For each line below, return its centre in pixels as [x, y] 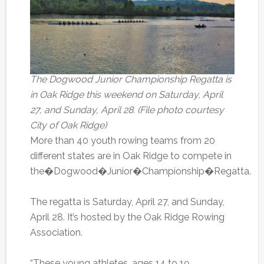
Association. [56, 233]
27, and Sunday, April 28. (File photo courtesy [127, 110]
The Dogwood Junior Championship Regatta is [131, 80]
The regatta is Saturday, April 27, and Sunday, [127, 202]
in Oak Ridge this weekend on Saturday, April [126, 95]
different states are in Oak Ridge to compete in [131, 156]
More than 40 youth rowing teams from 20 [122, 141]
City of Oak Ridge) [68, 126]
